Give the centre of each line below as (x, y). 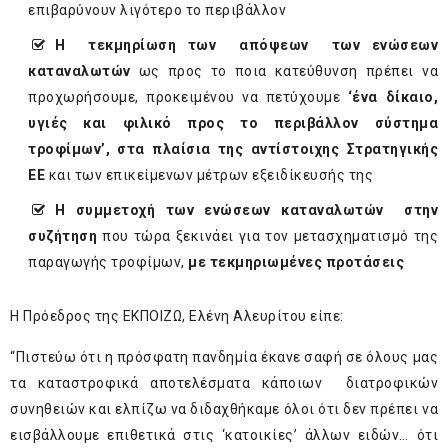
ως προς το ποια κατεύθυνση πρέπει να (284, 71)
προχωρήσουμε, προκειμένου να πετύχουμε (188, 97)
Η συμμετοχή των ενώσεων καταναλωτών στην (246, 210)
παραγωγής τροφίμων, (108, 262)
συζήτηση (62, 236)
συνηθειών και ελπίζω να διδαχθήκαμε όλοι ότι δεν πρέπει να (224, 409)
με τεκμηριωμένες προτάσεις (296, 262)
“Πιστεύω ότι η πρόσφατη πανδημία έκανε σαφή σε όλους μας (224, 357)
